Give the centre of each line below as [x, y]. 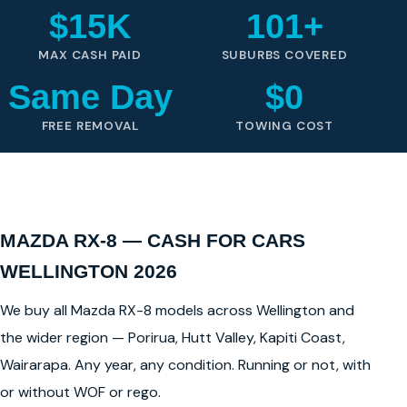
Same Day [90, 97]
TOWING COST [285, 125]
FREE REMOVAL [90, 125]
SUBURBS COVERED [284, 55]
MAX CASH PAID [90, 55]
